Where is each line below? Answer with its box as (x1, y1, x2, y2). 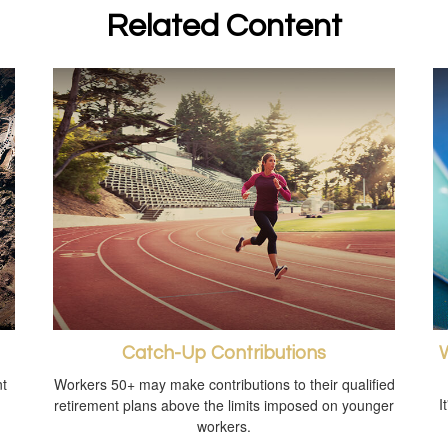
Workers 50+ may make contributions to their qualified (53, 374, 395, 395)
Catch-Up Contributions (122, 344, 326, 364)
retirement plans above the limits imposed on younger (54, 395, 394, 416)
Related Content (106, 10, 342, 43)
